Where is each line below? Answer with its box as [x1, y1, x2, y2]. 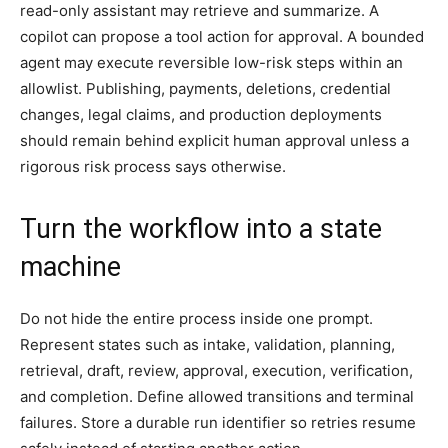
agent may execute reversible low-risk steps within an [20, 52, 403, 72]
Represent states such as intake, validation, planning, [20, 334, 395, 354]
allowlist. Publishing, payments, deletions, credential [20, 78, 391, 98]
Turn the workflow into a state [20, 212, 382, 245]
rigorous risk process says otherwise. [20, 156, 286, 176]
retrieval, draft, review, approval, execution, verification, [20, 360, 413, 380]
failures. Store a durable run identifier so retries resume [20, 412, 416, 432]
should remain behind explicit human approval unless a [20, 130, 409, 150]
